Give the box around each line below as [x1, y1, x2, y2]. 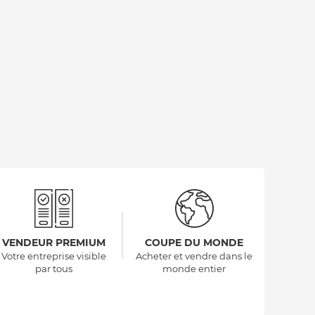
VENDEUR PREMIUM [1, 236, 105, 250]
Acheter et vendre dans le [136, 250, 252, 262]
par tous [34, 263, 72, 275]
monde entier [162, 263, 226, 275]
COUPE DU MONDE [145, 236, 243, 250]
